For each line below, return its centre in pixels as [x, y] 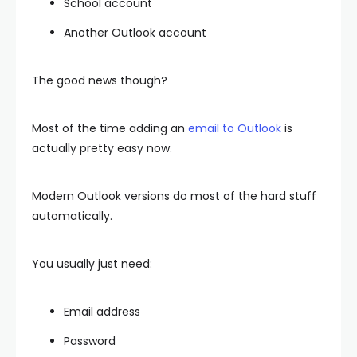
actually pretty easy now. [102, 148]
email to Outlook [235, 128]
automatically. [72, 216]
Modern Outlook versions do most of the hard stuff [174, 196]
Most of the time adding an [110, 128]
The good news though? [100, 80]
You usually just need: [92, 264]
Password [90, 341]
